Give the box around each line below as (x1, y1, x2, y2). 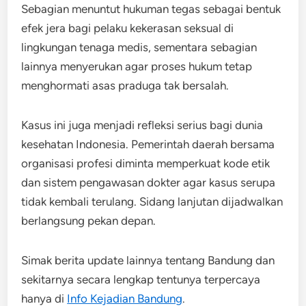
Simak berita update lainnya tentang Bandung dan (21, 253, 275, 267)
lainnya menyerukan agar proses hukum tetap (21, 59, 253, 73)
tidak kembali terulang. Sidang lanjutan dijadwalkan (21, 194, 283, 208)
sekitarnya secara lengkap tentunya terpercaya (21, 272, 261, 286)
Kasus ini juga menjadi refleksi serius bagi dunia (21, 117, 264, 132)
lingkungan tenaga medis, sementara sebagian (21, 40, 258, 54)
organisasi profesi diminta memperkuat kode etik (21, 156, 270, 170)
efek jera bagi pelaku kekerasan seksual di (21, 20, 234, 35)
